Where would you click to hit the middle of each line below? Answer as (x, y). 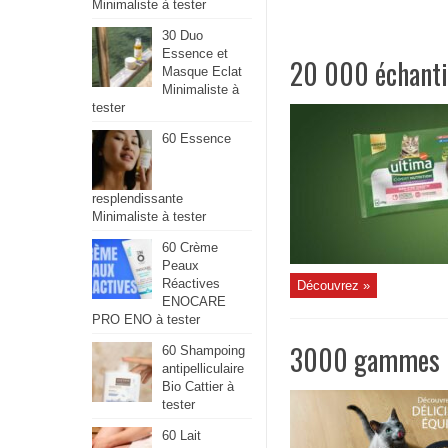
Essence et (195, 53)
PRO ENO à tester (146, 319)
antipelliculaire (203, 368)
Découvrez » (333, 285)
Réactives (191, 283)
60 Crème (190, 247)
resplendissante (137, 198)
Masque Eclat (202, 71)
